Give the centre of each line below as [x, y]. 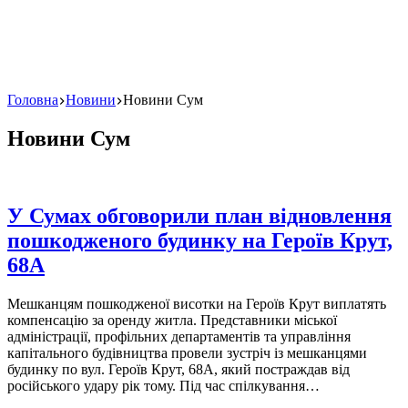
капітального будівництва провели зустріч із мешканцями [187, 352]
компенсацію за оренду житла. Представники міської [172, 320]
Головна [33, 100]
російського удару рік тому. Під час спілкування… [163, 385]
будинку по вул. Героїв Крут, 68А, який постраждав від [178, 369]
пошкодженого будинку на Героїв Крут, [200, 240]
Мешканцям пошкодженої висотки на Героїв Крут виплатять [197, 303]
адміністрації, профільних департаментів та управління [179, 336]
